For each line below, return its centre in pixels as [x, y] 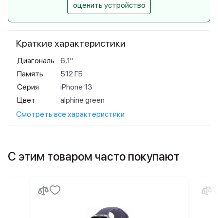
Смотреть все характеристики [70, 114]
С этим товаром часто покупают [94, 156]
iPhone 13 [76, 87]
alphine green [82, 100]
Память [30, 74]
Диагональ [36, 61]
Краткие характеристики [71, 43]
